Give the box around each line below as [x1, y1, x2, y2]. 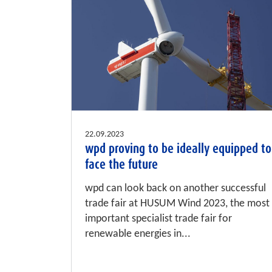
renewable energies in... [85, 228, 191, 240]
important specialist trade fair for [85, 213, 232, 225]
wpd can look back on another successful [85, 183, 266, 195]
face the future [85, 156, 158, 174]
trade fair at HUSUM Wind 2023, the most [85, 198, 270, 210]
